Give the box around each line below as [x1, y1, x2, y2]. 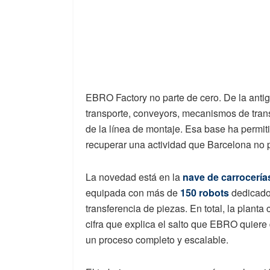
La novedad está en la [86, 170, 183, 184]
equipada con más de [86, 186, 180, 200]
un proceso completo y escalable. [86, 233, 228, 247]
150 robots [180, 186, 229, 200]
